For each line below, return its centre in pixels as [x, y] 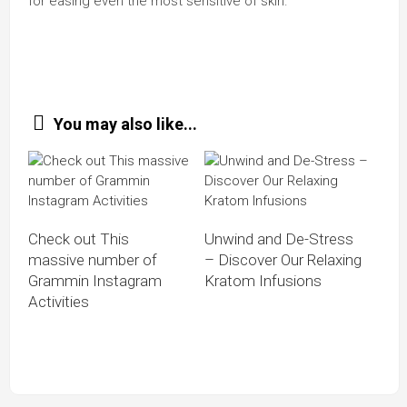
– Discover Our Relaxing [283, 260]
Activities [59, 302]
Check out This [79, 239]
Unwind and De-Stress [279, 239]
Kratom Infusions [263, 281]
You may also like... [125, 124]
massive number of [93, 260]
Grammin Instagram [95, 281]
